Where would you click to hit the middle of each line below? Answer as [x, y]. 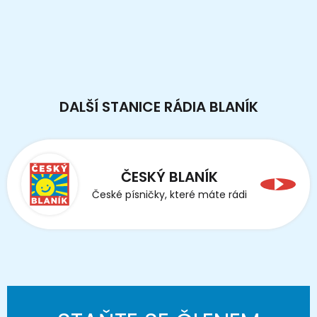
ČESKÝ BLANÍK [169, 177]
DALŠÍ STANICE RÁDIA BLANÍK [158, 106]
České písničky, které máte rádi [169, 194]
